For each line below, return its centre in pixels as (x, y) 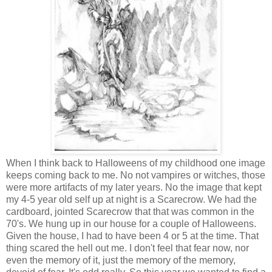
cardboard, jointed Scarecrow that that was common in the (130, 211)
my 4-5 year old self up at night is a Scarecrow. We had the (131, 199)
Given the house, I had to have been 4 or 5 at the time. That (132, 236)
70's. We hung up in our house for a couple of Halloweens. (131, 223)
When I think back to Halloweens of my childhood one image (136, 163)
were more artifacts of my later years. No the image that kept (134, 187)
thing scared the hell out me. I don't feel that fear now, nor (127, 248)
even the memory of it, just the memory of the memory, (121, 260)
